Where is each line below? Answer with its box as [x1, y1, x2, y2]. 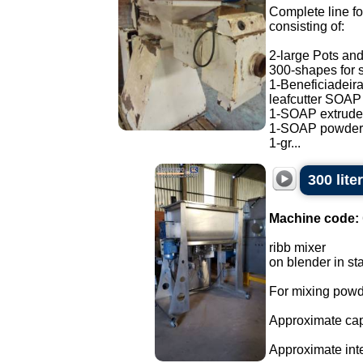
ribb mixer [269, 241, 326, 254]
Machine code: [269, 211, 359, 225]
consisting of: [269, 19, 344, 33]
